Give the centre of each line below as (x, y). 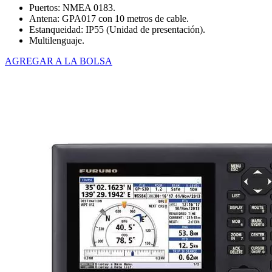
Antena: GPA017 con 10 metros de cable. (109, 19)
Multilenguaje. (57, 41)
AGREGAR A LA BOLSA (59, 61)
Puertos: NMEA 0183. (72, 8)
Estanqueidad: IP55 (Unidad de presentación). (117, 30)
